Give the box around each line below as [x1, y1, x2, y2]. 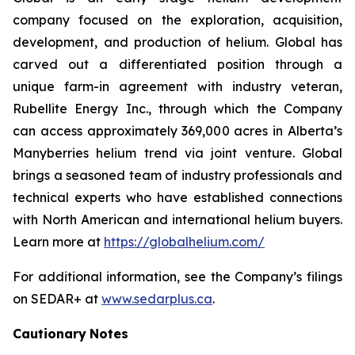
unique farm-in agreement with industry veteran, [13, 78, 342, 94]
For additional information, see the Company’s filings [13, 269, 342, 284]
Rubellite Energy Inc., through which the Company [13, 101, 342, 116]
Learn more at [13, 234, 104, 250]
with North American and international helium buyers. [13, 212, 342, 227]
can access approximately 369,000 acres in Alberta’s [13, 123, 342, 139]
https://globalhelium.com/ [104, 234, 265, 250]
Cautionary [13, 326, 86, 342]
